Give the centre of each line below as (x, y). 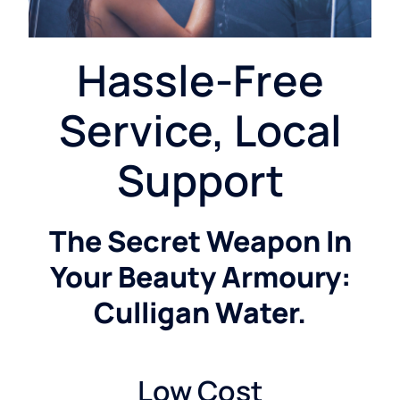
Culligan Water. (200, 313)
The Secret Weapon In (200, 242)
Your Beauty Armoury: (200, 277)
